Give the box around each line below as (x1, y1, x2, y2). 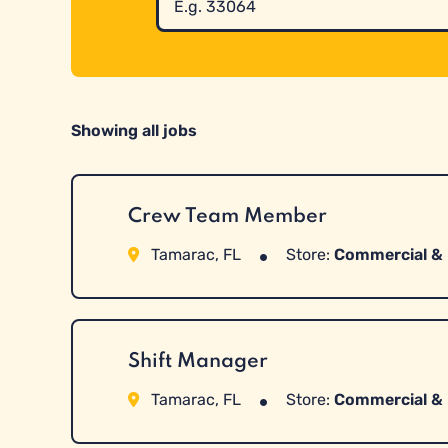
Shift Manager (127, 352, 268, 372)
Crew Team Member (127, 207, 327, 227)
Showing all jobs (70, 120, 197, 140)
